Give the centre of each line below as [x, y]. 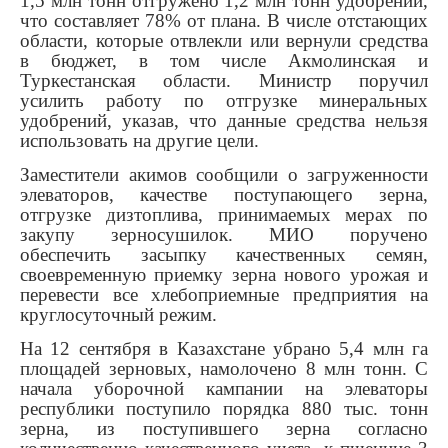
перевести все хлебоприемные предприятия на [224, 295]
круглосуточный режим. [118, 315]
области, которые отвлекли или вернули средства [224, 41]
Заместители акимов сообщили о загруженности [224, 175]
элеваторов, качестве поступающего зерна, [224, 195]
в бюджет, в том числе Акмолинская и [224, 61]
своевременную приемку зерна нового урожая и [224, 275]
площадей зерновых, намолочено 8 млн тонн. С [224, 369]
